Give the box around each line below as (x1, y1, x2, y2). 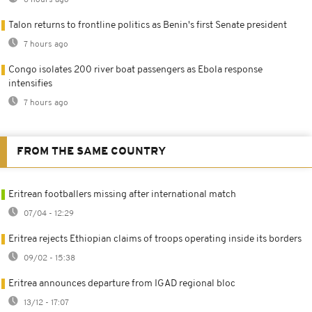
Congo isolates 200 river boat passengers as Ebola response (8, 65, 263, 76)
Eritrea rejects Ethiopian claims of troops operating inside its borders (8, 234, 302, 245)
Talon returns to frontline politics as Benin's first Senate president (8, 20, 287, 31)
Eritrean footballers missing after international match (8, 189, 236, 201)
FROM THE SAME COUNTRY (17, 146, 166, 158)
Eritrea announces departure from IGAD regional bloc (8, 279, 235, 290)
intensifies (8, 79, 52, 90)
